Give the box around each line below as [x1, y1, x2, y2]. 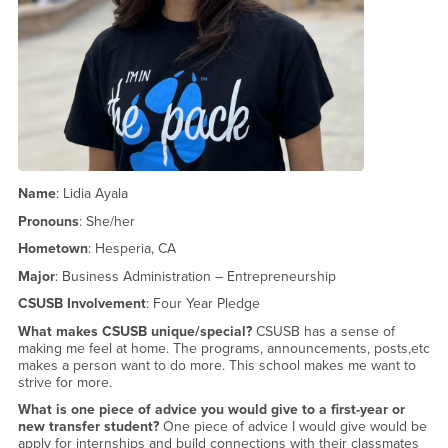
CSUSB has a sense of [251, 322, 395, 340]
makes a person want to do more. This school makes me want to [17, 356, 416, 374]
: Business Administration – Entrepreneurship [54, 267, 336, 285]
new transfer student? [17, 418, 159, 436]
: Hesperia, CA [87, 240, 176, 258]
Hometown [17, 240, 88, 258]
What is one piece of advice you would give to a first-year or [17, 401, 405, 419]
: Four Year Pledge [145, 295, 260, 313]
